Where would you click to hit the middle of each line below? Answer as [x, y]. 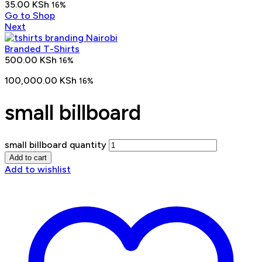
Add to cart [28, 158]
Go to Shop [30, 16]
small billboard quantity [56, 145]
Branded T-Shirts [42, 49]
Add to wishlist [38, 170]
